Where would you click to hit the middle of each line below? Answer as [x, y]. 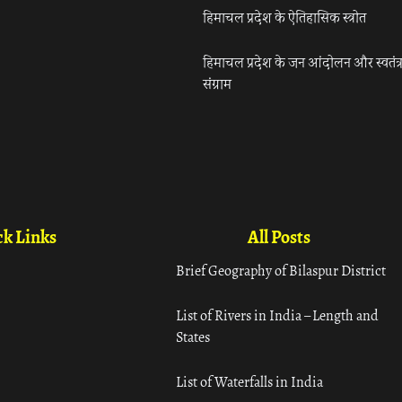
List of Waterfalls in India [250, 382]
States [193, 337]
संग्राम [218, 84]
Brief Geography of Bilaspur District [281, 271]
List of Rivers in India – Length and [278, 316]
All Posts [280, 238]
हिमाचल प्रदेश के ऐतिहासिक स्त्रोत [285, 18]
